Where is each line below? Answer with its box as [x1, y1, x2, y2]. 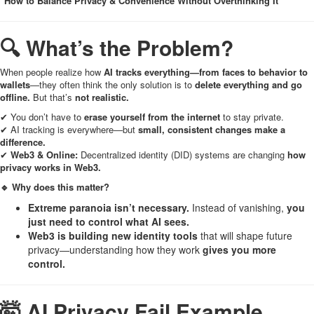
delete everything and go [195, 78, 302, 91]
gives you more [203, 243, 276, 257]
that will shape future [198, 228, 292, 243]
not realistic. [75, 90, 129, 104]
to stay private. [220, 110, 284, 123]
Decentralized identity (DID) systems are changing [78, 148, 287, 161]
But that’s [30, 90, 75, 104]
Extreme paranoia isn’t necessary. [28, 200, 189, 214]
